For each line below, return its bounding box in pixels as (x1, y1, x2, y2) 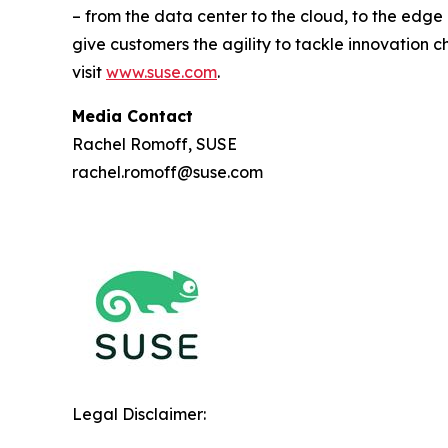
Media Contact (72, 106, 193, 127)
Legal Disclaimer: (72, 404, 206, 425)
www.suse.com (106, 62, 217, 83)
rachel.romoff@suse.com (72, 162, 263, 183)
